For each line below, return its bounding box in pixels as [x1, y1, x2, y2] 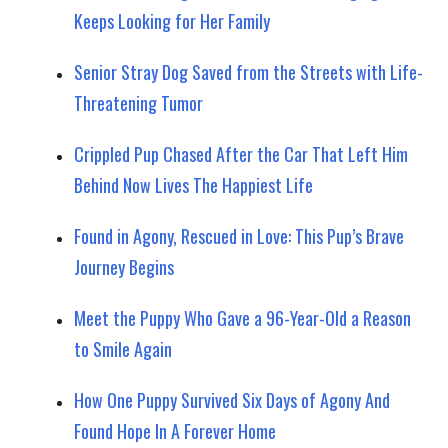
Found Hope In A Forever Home [74, 417, 276, 444]
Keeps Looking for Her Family [74, 7, 270, 34]
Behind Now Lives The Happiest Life [74, 171, 313, 198]
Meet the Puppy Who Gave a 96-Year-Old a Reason [74, 304, 411, 331]
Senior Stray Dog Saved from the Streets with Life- [74, 58, 423, 85]
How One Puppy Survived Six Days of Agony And [74, 386, 390, 413]
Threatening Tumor [74, 89, 203, 116]
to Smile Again [74, 335, 172, 362]
